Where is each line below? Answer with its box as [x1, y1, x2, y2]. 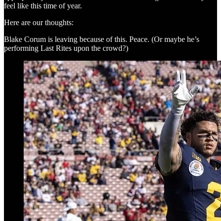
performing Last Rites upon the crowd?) [4, 43, 128, 52]
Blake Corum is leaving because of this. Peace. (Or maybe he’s [4, 35, 199, 43]
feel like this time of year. [4, 1, 82, 10]
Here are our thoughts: [4, 18, 74, 27]
